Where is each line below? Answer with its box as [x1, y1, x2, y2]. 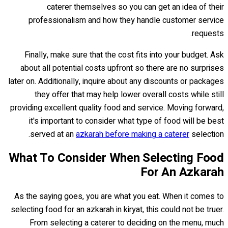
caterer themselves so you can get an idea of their [47, 1, 224, 14]
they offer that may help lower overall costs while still [35, 89, 224, 101]
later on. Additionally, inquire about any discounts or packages [8, 75, 224, 88]
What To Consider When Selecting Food [8, 149, 224, 167]
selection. [189, 128, 224, 141]
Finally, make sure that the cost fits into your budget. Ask [24, 49, 224, 62]
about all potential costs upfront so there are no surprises [20, 62, 224, 75]
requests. [192, 27, 224, 40]
